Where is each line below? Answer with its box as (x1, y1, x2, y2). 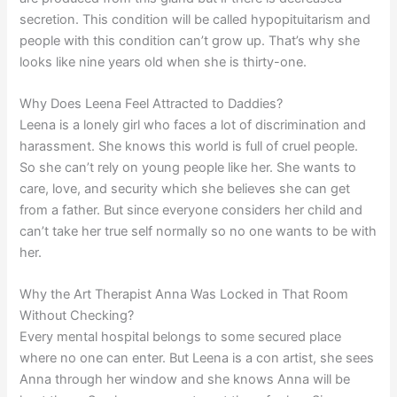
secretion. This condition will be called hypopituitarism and (19, 11, 371, 27)
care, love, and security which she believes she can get (19, 181, 351, 198)
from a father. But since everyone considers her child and (19, 202, 363, 219)
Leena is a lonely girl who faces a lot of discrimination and (19, 117, 367, 134)
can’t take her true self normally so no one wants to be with (19, 223, 378, 240)
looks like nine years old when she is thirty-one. (19, 53, 307, 70)
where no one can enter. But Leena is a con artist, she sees (19, 350, 375, 367)
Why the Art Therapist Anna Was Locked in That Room (19, 286, 349, 303)
